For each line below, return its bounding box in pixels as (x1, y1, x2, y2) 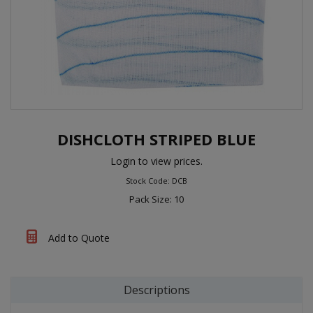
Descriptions (123, 282, 190, 298)
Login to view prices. (110, 154, 203, 168)
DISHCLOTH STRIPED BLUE (57, 129, 256, 150)
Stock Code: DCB (126, 175, 187, 186)
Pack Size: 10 (129, 193, 184, 205)
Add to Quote (45, 231, 110, 245)
